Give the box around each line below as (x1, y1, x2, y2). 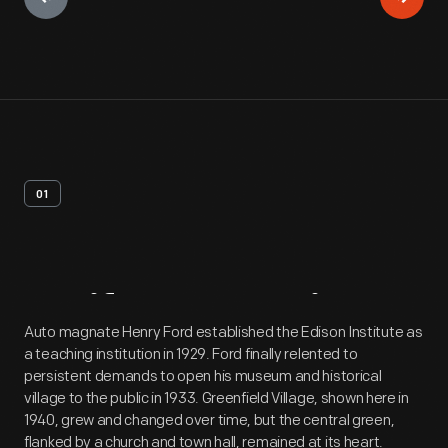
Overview (188, 292, 381, 341)
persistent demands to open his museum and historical (24, 367, 382, 386)
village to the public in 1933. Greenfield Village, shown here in (24, 389, 409, 408)
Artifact (24, 292, 179, 341)
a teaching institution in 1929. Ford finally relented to (24, 345, 358, 364)
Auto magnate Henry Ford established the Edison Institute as (24, 323, 423, 342)
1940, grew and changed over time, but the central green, (24, 411, 395, 430)
